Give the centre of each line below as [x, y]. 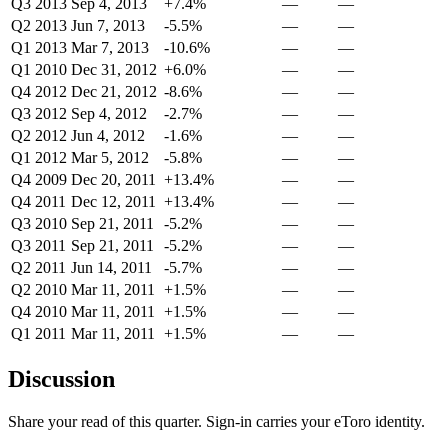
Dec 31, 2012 [114, 70]
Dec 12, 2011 [113, 202]
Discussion [61, 379]
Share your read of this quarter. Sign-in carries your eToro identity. [216, 421]
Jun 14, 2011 [111, 268]
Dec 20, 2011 [113, 180]
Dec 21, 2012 [114, 92]
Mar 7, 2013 [110, 48]
